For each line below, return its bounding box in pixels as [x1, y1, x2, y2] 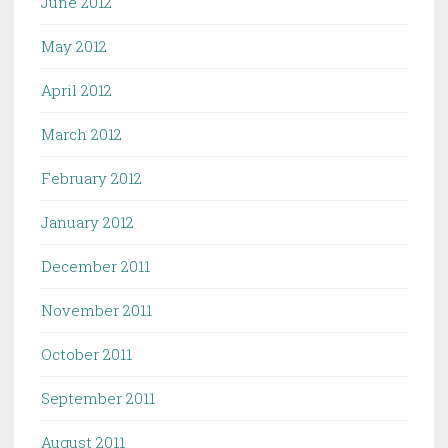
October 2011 [41, 344, 132, 365]
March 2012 [41, 124, 122, 145]
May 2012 [41, 36, 107, 57]
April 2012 [41, 80, 112, 101]
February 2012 [41, 168, 142, 189]
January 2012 [41, 212, 134, 233]
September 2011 [41, 388, 155, 409]
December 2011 [41, 256, 150, 277]
